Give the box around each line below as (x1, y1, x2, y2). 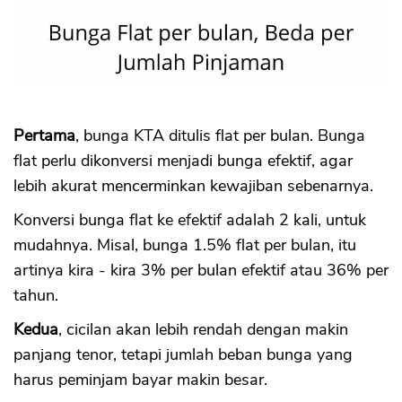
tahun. (13, 284, 58, 307)
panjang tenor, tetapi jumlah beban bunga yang (13, 344, 353, 366)
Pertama (13, 125, 75, 147)
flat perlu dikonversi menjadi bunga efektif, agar (13, 150, 353, 172)
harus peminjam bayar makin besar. (13, 369, 272, 391)
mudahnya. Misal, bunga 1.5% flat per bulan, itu (13, 234, 356, 257)
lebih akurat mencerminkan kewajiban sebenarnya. (13, 175, 373, 197)
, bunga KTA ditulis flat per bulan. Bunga (75, 125, 365, 147)
